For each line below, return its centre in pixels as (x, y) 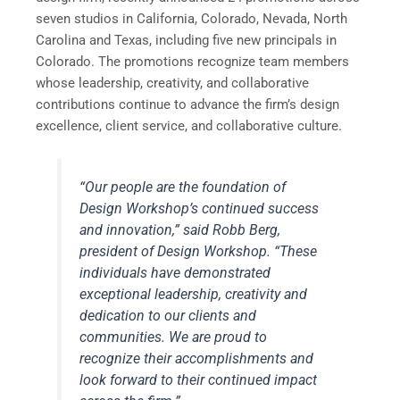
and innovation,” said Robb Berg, (180, 230)
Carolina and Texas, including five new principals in (186, 40)
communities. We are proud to (174, 337)
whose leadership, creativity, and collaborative (172, 83)
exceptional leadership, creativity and (194, 295)
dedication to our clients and (168, 316)
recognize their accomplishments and (197, 359)
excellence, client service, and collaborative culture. (189, 125)
